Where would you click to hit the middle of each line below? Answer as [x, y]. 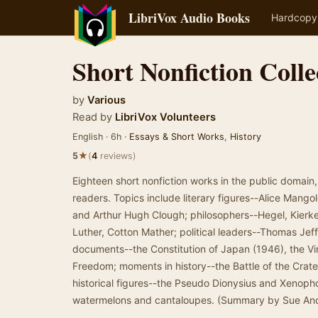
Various [106, 100]
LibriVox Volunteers [164, 117]
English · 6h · [101, 137]
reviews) [117, 156]
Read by [92, 117]
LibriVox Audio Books [189, 18]
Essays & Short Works [177, 137]
